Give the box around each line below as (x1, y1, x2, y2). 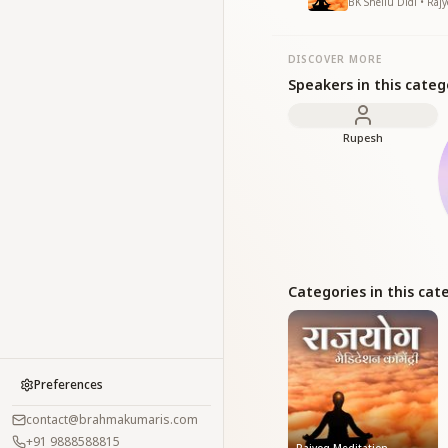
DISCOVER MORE (288, 52, 382, 66)
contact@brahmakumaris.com (26, 411, 198, 428)
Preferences (34, 376, 103, 393)
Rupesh (343, 130, 383, 145)
